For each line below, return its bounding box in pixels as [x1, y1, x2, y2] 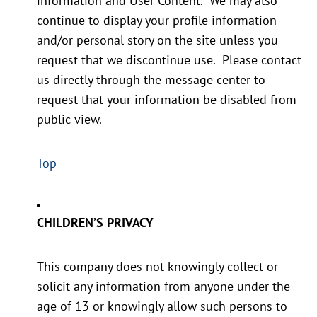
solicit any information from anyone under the [37, 278, 290, 295]
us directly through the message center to [37, 71, 265, 88]
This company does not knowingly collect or [37, 258, 278, 275]
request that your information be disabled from [37, 91, 296, 108]
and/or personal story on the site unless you [37, 32, 278, 49]
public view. [37, 111, 102, 128]
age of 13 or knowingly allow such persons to [37, 298, 287, 315]
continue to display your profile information [37, 12, 277, 29]
